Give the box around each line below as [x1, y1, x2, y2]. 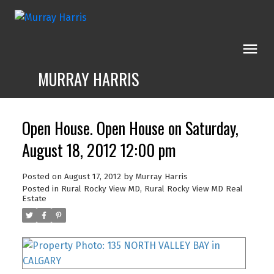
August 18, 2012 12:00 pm [21, 138, 176, 162]
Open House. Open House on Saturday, [21, 116, 239, 140]
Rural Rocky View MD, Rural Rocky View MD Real [61, 183, 243, 194]
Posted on [21, 171, 64, 182]
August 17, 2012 [64, 171, 121, 182]
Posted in [21, 183, 59, 194]
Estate [21, 193, 46, 204]
